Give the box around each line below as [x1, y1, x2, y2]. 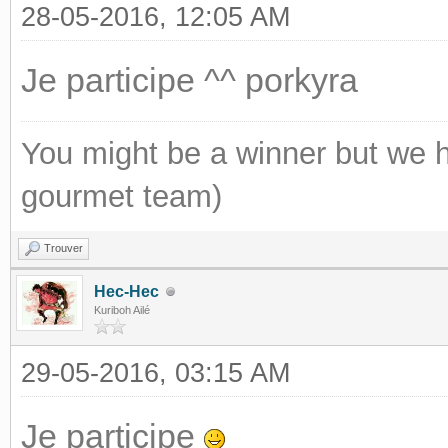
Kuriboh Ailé [94, 304, 150, 316]
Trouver [44, 242, 83, 254]
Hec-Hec [94, 283, 159, 300]
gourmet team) [21, 179, 222, 214]
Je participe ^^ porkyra [21, 61, 358, 99]
